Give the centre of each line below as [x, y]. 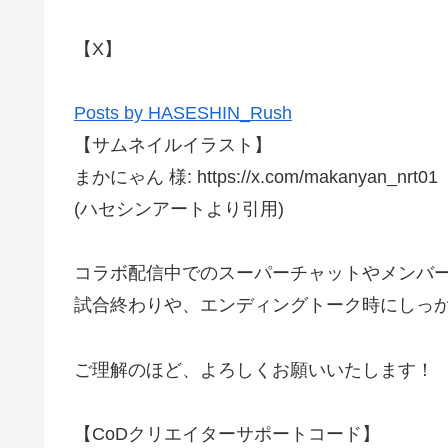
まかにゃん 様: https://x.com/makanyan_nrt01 [256, 176]
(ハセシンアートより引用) [179, 208]
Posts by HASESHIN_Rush [183, 112]
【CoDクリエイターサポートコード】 [227, 434]
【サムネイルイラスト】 [173, 144]
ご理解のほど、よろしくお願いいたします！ [254, 369]
